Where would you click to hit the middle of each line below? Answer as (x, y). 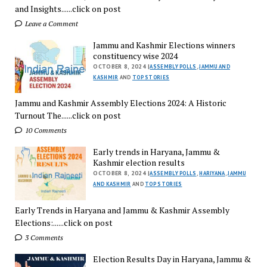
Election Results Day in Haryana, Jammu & (172, 259)
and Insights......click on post (68, 8)
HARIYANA (212, 173)
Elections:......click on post (63, 223)
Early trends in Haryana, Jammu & (157, 152)
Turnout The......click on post (68, 116)
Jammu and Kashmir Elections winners (164, 45)
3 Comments (43, 237)
